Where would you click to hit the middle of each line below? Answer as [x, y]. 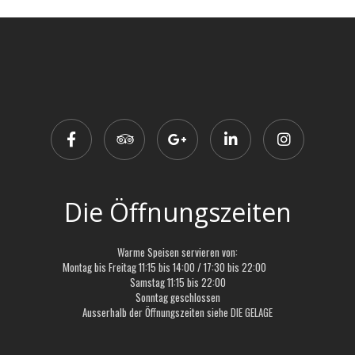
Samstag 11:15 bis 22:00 [177, 282]
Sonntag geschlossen [177, 298]
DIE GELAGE [252, 313]
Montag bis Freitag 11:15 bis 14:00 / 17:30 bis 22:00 [177, 267]
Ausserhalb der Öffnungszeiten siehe [157, 313]
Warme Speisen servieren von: [177, 252]
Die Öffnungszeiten [177, 212]
